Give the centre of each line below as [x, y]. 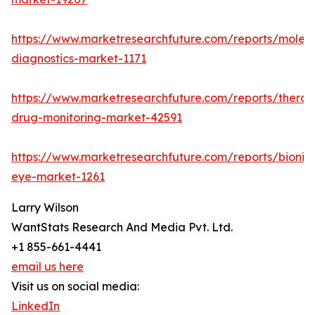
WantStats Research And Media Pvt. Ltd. [122, 227]
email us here [47, 267]
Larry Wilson [45, 208]
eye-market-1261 [58, 177]
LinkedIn [36, 306]
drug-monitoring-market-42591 [97, 118]
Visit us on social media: [75, 287]
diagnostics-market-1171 [79, 59]
